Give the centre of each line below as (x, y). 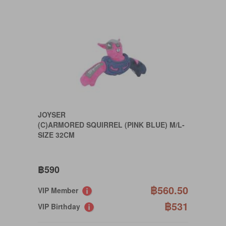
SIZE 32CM (56, 135)
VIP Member (60, 190)
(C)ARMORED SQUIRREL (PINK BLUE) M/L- (111, 125)
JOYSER (52, 115)
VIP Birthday (61, 207)
